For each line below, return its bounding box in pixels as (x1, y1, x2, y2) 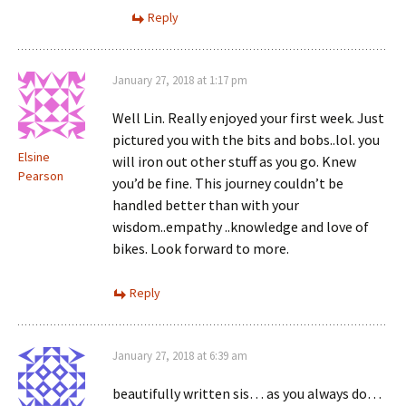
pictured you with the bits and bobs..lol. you (112, 130, 380, 149)
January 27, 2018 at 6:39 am (112, 347, 247, 363)
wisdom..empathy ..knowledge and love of (112, 217, 369, 236)
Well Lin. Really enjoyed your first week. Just (112, 108, 384, 127)
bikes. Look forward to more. (112, 238, 289, 257)
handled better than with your (112, 195, 299, 214)
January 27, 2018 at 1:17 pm (112, 72, 247, 88)
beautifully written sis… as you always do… (112, 383, 382, 402)
